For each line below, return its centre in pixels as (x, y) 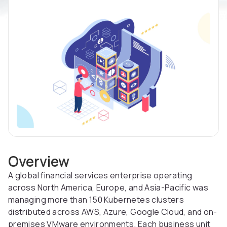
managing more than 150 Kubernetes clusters (96, 200)
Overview (39, 161)
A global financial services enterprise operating (100, 176)
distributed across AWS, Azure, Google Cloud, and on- (113, 212)
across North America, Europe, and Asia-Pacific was (108, 188)
